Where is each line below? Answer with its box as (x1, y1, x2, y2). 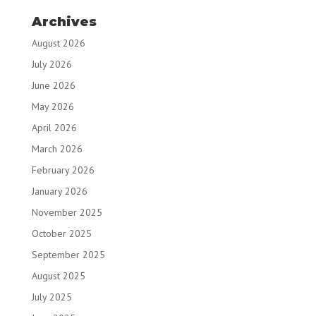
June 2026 (31, 79, 75, 92)
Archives (31, 14, 97, 30)
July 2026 (31, 58, 72, 71)
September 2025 (31, 248, 105, 261)
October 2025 (31, 227, 92, 240)
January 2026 (31, 185, 87, 197)
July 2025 (31, 291, 72, 303)
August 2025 (31, 269, 85, 282)
